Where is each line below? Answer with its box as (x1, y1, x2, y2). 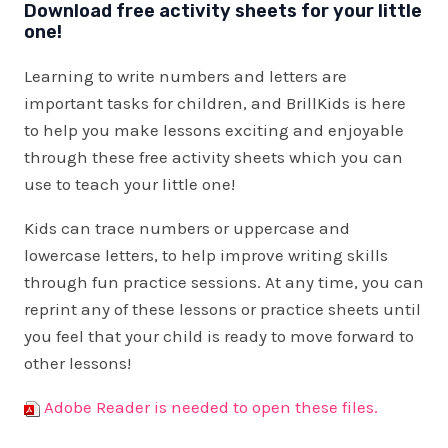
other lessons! (24, 353, 131, 373)
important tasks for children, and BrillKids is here (24, 93, 406, 113)
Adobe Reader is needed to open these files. (44, 397, 378, 417)
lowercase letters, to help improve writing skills (24, 245, 388, 265)
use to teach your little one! (24, 174, 235, 194)
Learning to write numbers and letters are (24, 66, 347, 86)
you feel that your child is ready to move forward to (24, 326, 414, 346)
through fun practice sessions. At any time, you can (24, 272, 424, 292)
